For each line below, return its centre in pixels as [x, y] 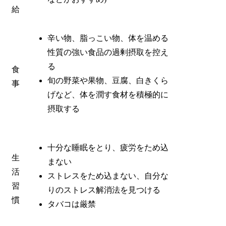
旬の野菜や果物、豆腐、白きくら [108, 80]
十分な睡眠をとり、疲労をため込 [108, 147]
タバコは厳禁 [72, 204]
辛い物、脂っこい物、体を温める [108, 38]
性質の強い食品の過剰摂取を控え [108, 52]
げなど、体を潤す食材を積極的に [108, 94]
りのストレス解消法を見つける [104, 190]
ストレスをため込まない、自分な [108, 176]
